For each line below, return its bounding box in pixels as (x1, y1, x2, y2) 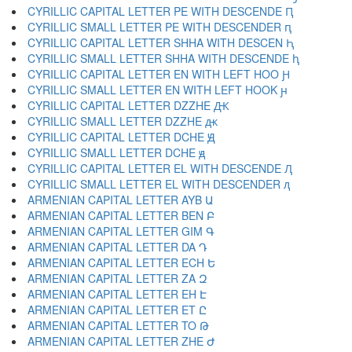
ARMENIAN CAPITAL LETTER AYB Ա (27, 192, 214, 207)
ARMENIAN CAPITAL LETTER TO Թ (27, 317, 209, 333)
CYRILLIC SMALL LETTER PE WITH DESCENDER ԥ (27, 19, 291, 35)
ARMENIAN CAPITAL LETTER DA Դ (27, 239, 207, 255)
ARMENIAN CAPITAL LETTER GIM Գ (27, 223, 214, 239)
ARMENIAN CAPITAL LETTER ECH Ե (27, 255, 215, 270)
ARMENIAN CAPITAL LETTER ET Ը (27, 302, 207, 317)
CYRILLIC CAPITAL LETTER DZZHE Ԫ (27, 97, 229, 113)
